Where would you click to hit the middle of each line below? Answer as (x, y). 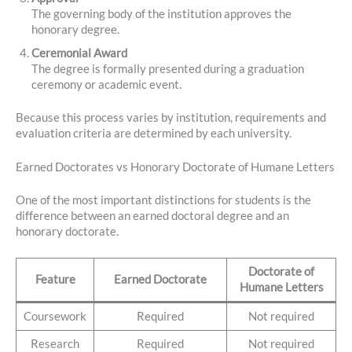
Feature (55, 280)
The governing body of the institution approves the (161, 13)
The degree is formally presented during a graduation (168, 68)
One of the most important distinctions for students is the (163, 200)
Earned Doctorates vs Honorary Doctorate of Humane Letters (175, 167)
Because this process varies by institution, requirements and (171, 117)
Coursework (55, 317)
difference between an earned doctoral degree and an (152, 216)
